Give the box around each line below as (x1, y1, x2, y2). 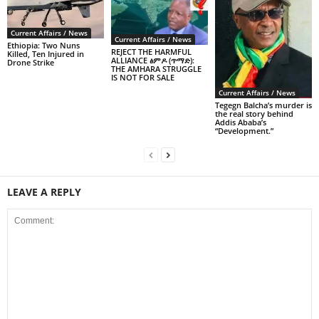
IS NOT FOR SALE (110, 72, 174, 83)
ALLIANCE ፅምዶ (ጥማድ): (110, 55, 194, 66)
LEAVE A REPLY (7, 184, 81, 199)
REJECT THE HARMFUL (110, 46, 192, 58)
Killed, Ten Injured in (7, 48, 84, 60)
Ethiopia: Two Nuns (7, 40, 80, 51)
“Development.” (214, 125, 273, 136)
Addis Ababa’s (214, 116, 266, 127)
